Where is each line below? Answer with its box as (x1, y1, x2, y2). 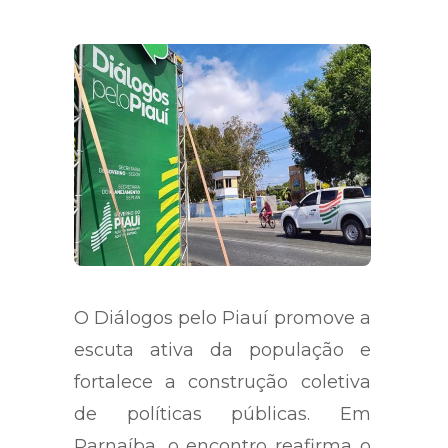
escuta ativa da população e (74, 339, 371, 362)
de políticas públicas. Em (74, 403, 371, 426)
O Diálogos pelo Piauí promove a (74, 307, 371, 330)
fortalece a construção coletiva (74, 371, 371, 394)
